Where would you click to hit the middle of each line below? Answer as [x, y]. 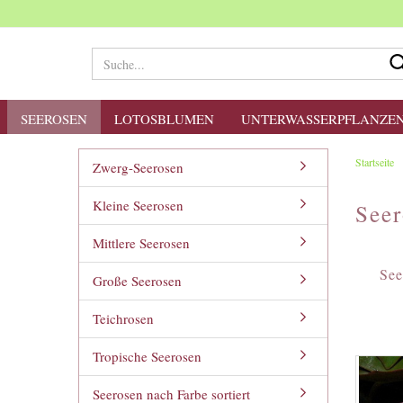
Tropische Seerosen [147, 356]
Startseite [374, 162]
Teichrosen [123, 318]
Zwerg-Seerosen [138, 167]
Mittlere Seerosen [141, 243]
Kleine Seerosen [138, 205]
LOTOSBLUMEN [164, 119]
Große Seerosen [137, 281]
